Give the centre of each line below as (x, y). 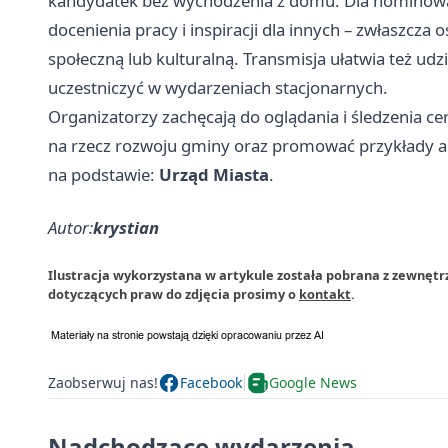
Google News (313, 382)
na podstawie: (103, 174)
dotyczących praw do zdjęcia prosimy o (173, 293)
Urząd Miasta (214, 174)
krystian (126, 227)
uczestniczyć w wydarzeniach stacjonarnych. (218, 87)
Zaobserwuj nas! (103, 382)
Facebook (211, 382)
